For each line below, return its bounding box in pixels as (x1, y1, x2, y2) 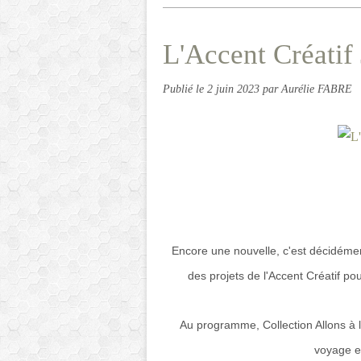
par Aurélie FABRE (263, 82, 352, 95)
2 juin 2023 (207, 82, 263, 95)
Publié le (163, 82, 207, 95)
